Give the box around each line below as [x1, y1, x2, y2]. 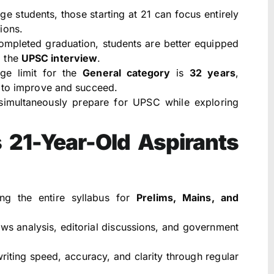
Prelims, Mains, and [136, 191, 239, 204]
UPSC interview [21, 52, 98, 65]
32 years [190, 67, 235, 80]
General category [83, 67, 171, 80]
